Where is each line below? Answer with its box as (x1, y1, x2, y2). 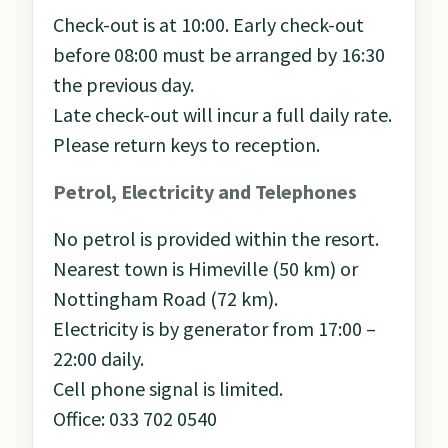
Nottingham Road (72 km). (53, 286, 278, 312)
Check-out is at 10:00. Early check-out (53, 12, 364, 38)
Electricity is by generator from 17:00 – (53, 316, 376, 342)
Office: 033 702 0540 (53, 406, 217, 432)
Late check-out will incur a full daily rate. (53, 102, 392, 128)
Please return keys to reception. (53, 132, 320, 158)
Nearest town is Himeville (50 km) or (53, 256, 358, 282)
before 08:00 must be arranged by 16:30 (53, 42, 385, 68)
